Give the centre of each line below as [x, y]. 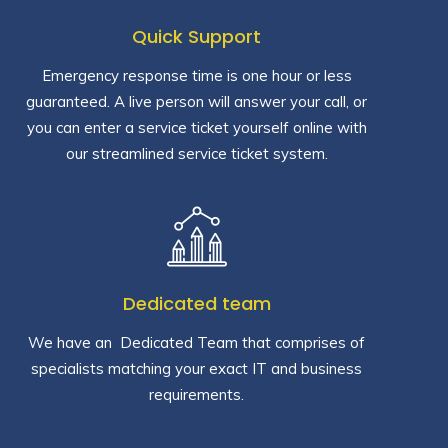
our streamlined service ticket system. [196, 153]
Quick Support [196, 36]
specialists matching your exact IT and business [196, 368]
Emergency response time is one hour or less [196, 75]
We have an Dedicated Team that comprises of [196, 342]
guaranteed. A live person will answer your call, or [196, 101]
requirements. [196, 394]
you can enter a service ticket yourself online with [196, 127]
